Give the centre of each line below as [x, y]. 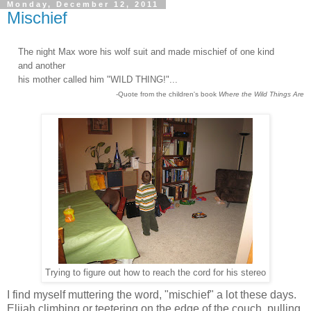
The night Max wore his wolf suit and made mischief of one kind [146, 51]
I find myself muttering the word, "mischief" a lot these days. [152, 294]
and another [36, 65]
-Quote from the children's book [166, 94]
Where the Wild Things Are [261, 94]
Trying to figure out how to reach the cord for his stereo [155, 272]
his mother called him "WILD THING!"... [92, 79]
